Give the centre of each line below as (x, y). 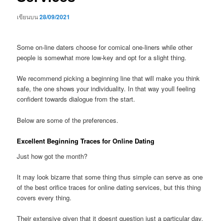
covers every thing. (44, 198)
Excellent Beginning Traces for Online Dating (86, 141)
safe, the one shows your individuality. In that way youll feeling (106, 89)
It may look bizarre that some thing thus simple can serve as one (110, 177)
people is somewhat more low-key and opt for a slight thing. (102, 58)
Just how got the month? (52, 156)
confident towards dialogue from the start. (76, 99)
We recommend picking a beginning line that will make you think (109, 78)
